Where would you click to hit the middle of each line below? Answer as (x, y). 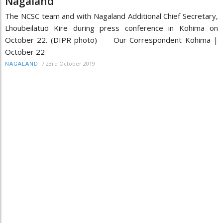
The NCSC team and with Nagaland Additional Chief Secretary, (111, 16)
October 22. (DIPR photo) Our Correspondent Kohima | (111, 40)
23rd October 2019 (70, 63)
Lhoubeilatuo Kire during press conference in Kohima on (111, 28)
